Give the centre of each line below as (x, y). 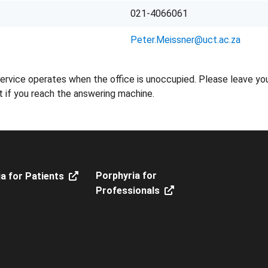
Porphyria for (126, 175)
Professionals (128, 190)
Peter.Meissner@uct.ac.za (185, 40)
